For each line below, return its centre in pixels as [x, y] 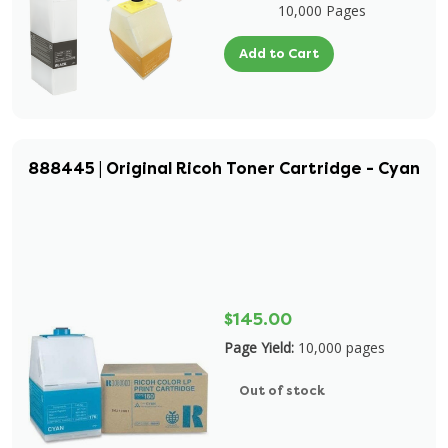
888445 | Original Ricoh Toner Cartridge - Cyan [224, 168]
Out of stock [282, 390]
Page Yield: [259, 347]
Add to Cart [279, 53]
